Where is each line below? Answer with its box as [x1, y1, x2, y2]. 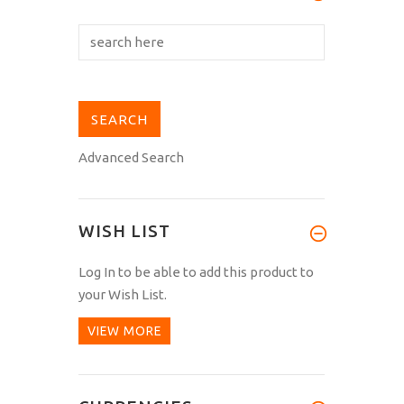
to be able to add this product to [115, 263, 314, 280]
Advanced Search [78, 149, 184, 165]
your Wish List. [78, 286, 167, 302]
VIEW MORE [87, 324, 161, 339]
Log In [78, 263, 115, 280]
